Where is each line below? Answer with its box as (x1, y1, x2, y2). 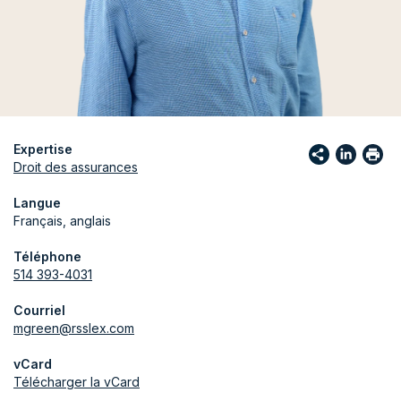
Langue (13, 195, 61, 210)
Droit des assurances (13, 159, 138, 175)
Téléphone (13, 249, 81, 264)
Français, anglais (13, 213, 111, 228)
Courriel (13, 303, 65, 318)
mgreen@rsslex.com (13, 320, 134, 336)
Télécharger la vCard (13, 374, 140, 389)
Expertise (13, 141, 73, 157)
